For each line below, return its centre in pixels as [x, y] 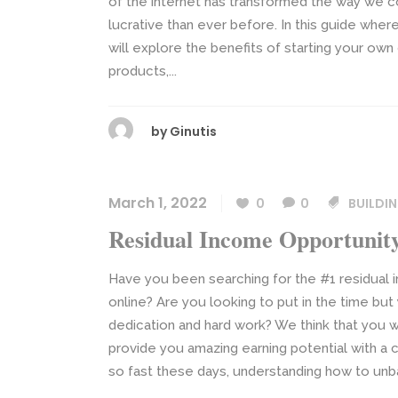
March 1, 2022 [158, 203]
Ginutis [193, 131]
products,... [143, 71]
